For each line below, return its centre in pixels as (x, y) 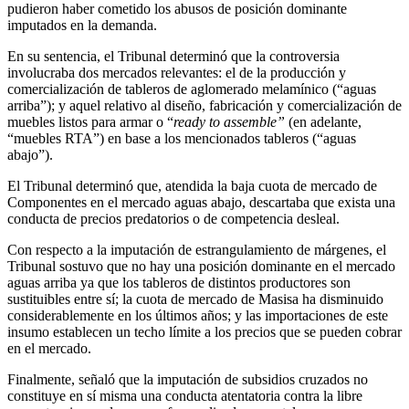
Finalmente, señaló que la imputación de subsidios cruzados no (188, 380)
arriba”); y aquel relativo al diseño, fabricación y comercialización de (204, 106)
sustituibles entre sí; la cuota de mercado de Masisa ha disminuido (195, 299)
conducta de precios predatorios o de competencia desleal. (173, 219)
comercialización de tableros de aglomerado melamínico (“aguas (192, 89)
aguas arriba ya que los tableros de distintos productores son (179, 283)
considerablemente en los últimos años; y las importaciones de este (198, 316)
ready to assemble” (229, 122)
